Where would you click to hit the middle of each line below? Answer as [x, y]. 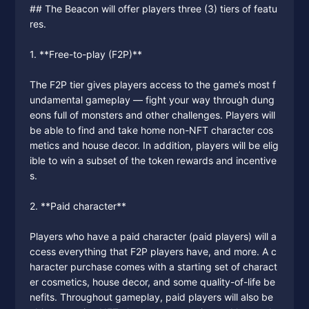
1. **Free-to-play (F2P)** [86, 54]
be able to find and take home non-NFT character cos [151, 130]
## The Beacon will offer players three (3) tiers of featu [153, 9]
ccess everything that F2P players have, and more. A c [153, 251]
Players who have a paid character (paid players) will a [153, 236]
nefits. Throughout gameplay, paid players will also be [151, 297]
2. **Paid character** [78, 206]
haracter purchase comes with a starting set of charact [153, 267]
